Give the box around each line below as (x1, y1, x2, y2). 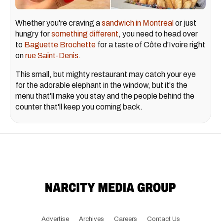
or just (174, 19, 196, 28)
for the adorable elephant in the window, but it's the (15, 81, 187, 90)
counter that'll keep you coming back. (15, 103, 143, 111)
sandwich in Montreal (102, 19, 174, 28)
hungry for (15, 30, 51, 38)
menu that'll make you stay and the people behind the (15, 92, 194, 101)
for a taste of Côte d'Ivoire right (96, 40, 205, 49)
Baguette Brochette (24, 40, 96, 49)
